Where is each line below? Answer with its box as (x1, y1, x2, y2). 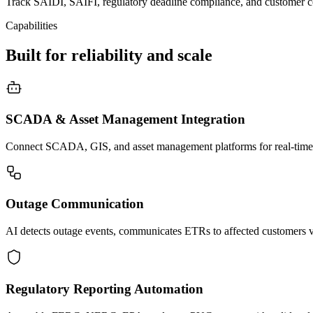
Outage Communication (6, 196, 144, 212)
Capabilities (6, 20, 57, 32)
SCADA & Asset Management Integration (6, 111, 245, 126)
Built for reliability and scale (6, 46, 212, 65)
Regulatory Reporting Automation (6, 281, 203, 296)
